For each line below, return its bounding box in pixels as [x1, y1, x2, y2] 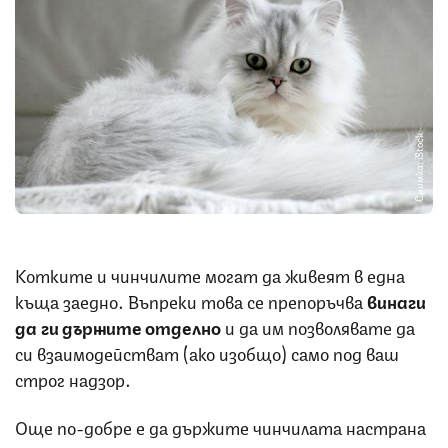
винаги [367, 286, 426, 313]
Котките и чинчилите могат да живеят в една [15, 260, 405, 287]
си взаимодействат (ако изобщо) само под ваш [15, 338, 399, 365]
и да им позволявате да [225, 312, 415, 339]
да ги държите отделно [15, 312, 225, 339]
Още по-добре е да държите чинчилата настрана [15, 412, 426, 439]
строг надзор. [15, 364, 131, 391]
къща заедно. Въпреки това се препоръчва [15, 286, 367, 313]
